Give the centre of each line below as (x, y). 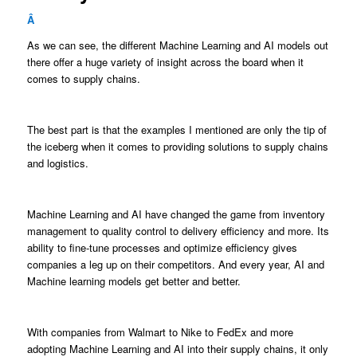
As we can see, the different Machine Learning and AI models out (177, 45)
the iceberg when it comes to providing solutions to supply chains (177, 146)
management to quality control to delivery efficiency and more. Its (178, 231)
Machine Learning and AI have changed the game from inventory (176, 214)
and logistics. (57, 163)
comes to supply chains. (83, 78)
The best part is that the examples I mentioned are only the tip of (177, 129)
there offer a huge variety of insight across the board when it (165, 61)
